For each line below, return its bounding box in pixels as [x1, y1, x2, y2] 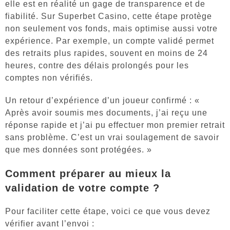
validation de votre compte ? [5, 182, 160, 194]
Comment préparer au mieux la [5, 167, 171, 179]
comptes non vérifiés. [5, 73, 93, 82]
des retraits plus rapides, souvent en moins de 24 [5, 48, 208, 57]
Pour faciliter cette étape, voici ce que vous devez [5, 206, 210, 216]
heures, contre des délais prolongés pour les [5, 61, 189, 70]
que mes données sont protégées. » [5, 145, 152, 154]
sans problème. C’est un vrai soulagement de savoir [5, 132, 219, 142]
